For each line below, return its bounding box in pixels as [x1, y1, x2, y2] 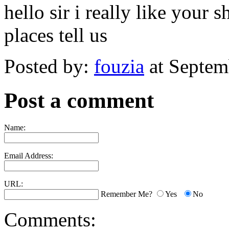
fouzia [94, 55, 144, 78]
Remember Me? [99, 189, 154, 198]
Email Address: [4, 151, 53, 160]
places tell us [4, 24, 107, 47]
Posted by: [4, 55, 94, 78]
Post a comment [4, 88, 154, 113]
